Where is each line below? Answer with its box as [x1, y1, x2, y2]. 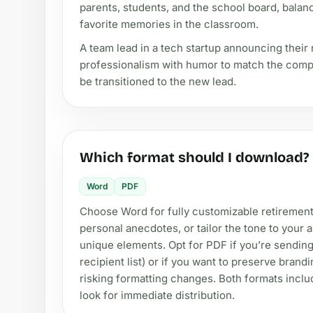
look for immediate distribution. [80, 288, 235, 302]
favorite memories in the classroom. [80, 17, 259, 31]
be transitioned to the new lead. [80, 74, 236, 88]
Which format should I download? [80, 148, 309, 166]
